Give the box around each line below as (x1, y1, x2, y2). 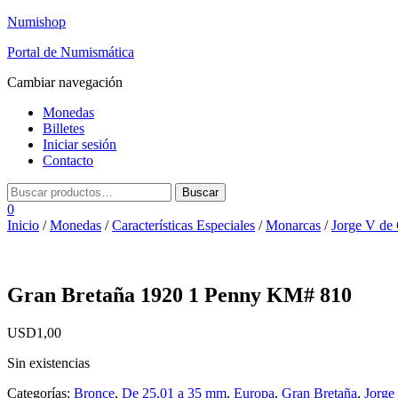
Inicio (7, 218, 39, 233)
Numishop (7, 14, 66, 29)
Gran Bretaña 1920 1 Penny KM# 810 (7, 283, 352, 306)
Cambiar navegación (7, 75, 123, 90)
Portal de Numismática (7, 44, 134, 60)
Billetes (43, 121, 84, 136)
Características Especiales (112, 218, 255, 233)
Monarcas (266, 218, 321, 233)
